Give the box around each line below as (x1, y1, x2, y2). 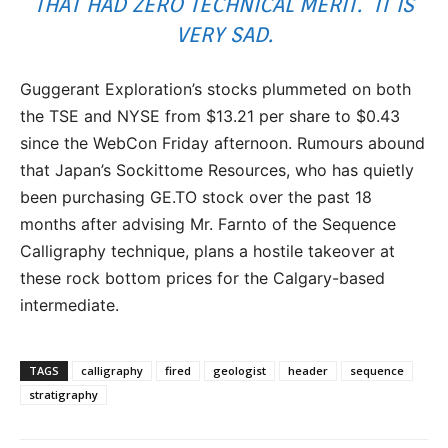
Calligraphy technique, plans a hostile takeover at (20, 241, 395, 262)
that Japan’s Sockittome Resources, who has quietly (20, 160, 414, 181)
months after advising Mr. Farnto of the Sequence (20, 214, 396, 235)
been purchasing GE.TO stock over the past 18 (20, 187, 372, 208)
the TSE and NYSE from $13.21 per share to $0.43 (20, 106, 400, 127)
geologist (213, 363, 266, 379)
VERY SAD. (175, 22, 273, 48)
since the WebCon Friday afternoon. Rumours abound (20, 133, 425, 154)
